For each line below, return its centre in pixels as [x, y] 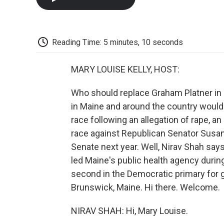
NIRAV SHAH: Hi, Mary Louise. [129, 211]
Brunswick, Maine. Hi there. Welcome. [145, 187]
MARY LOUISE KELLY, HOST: [125, 69]
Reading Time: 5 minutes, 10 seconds [117, 42]
